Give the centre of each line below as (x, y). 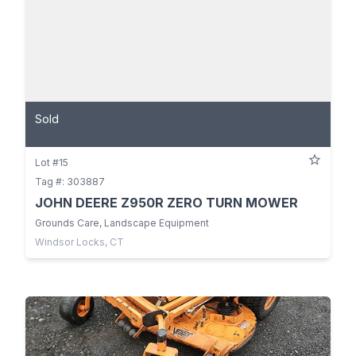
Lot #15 (52, 162)
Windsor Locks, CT (79, 242)
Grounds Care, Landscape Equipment (122, 222)
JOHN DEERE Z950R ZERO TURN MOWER (166, 202)
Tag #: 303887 (70, 181)
